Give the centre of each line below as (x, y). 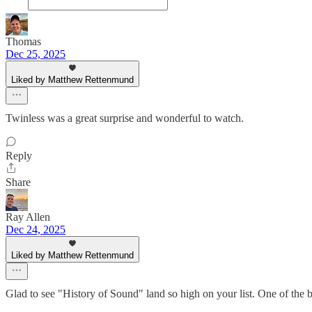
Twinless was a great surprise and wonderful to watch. (125, 118)
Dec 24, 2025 (36, 229)
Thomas (23, 41)
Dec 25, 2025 (36, 54)
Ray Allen (28, 217)
